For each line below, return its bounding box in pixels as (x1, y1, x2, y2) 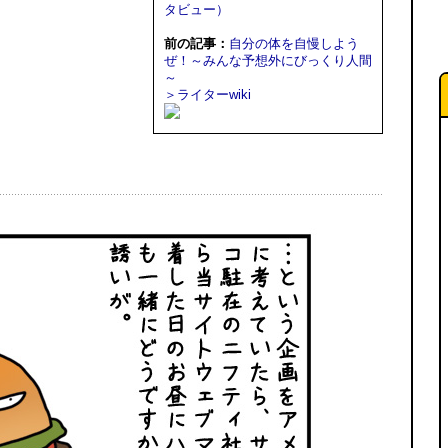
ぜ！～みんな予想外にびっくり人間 (164, 53, 372, 68)
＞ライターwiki (164, 87, 251, 102)
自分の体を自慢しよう (229, 36, 359, 51)
